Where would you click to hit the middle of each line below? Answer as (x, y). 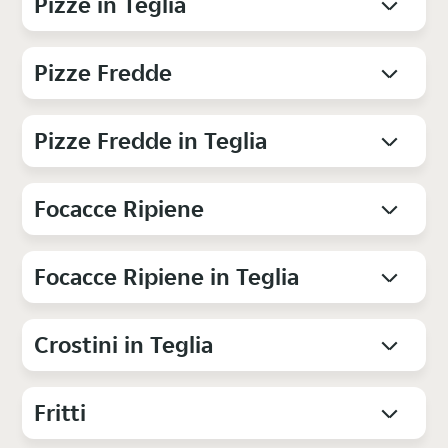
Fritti (60, 413)
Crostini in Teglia (124, 345)
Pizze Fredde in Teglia (151, 141)
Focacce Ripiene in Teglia (167, 277)
